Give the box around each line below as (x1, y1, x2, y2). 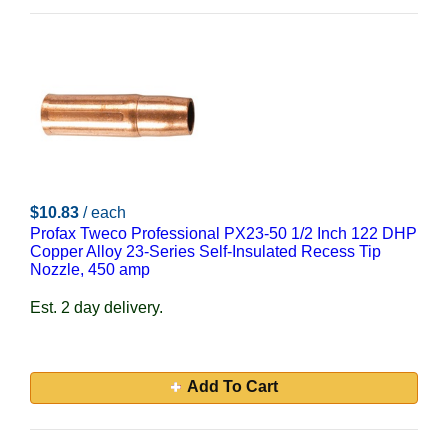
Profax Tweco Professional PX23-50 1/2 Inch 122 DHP (30, 225, 417, 242)
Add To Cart (186, 378, 278, 395)
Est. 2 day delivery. (30, 299, 163, 316)
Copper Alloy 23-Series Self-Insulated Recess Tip (30, 243, 381, 260)
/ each (83, 204, 126, 221)
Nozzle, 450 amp (30, 261, 150, 278)
